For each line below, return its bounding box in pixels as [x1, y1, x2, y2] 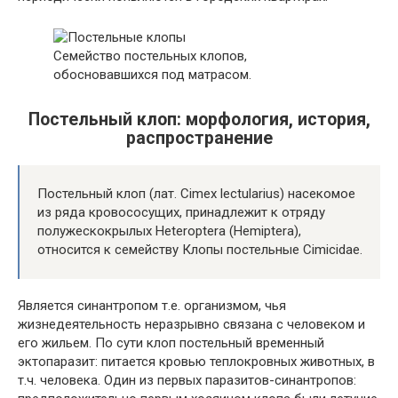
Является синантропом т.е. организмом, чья [18, 298, 286, 314]
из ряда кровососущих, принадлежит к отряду [37, 204, 325, 221]
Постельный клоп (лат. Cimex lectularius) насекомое [37, 186, 355, 203]
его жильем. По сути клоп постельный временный [18, 335, 324, 352]
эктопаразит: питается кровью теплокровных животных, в [18, 354, 375, 370]
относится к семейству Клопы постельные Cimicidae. [37, 242, 362, 259]
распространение [125, 128, 273, 149]
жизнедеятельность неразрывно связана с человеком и [18, 316, 365, 333]
